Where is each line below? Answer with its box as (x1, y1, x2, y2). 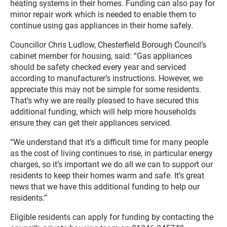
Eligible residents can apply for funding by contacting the (10, 212, 213, 222)
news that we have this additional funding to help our (10, 182, 200, 192)
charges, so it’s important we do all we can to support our (10, 160, 213, 169)
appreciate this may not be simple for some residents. (10, 85, 201, 94)
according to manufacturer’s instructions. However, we (10, 73, 203, 83)
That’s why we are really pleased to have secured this (10, 96, 199, 105)
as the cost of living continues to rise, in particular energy (10, 148, 213, 158)
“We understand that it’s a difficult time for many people (10, 137, 208, 147)
